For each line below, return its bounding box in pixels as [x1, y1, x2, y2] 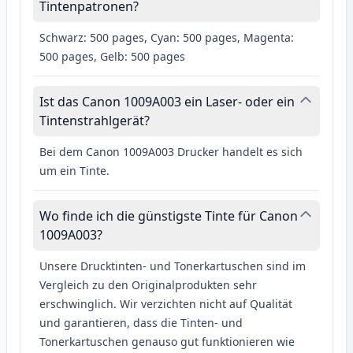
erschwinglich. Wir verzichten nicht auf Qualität [39, 296, 292, 312]
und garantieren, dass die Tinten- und [39, 315, 243, 331]
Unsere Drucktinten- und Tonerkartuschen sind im [39, 258, 306, 274]
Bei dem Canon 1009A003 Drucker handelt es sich [39, 144, 303, 160]
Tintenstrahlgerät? [39, 112, 150, 130]
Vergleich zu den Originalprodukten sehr [39, 277, 257, 293]
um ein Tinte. [39, 163, 110, 179]
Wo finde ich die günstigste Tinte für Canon [39, 207, 298, 225]
